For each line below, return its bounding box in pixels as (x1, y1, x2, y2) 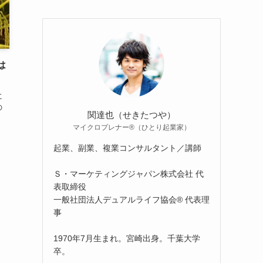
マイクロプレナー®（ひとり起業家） (72, 123, 191, 131)
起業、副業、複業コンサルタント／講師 (53, 143, 201, 153)
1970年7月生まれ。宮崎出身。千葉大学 (53, 233, 200, 243)
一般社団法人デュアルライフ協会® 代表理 (53, 194, 210, 204)
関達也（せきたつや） (87, 109, 176, 120)
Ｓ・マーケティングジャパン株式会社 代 (53, 168, 204, 178)
